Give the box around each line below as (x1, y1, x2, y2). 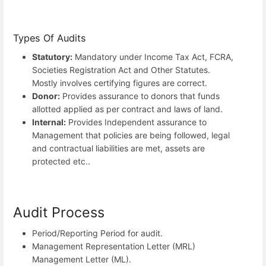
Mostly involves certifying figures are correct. (32, 77, 207, 88)
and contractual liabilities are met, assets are (32, 142, 205, 153)
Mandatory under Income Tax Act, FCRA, (72, 51, 233, 62)
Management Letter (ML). (32, 254, 131, 264)
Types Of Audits (13, 32, 86, 45)
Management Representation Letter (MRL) (32, 240, 195, 251)
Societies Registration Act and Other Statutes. (32, 64, 210, 75)
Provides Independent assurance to (66, 116, 207, 127)
